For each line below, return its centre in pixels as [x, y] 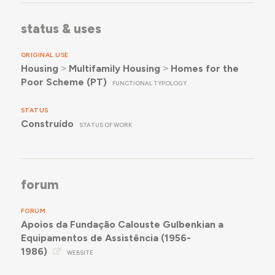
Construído [47, 123]
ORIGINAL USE [45, 55]
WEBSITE [80, 252]
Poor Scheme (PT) [64, 82]
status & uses [61, 29]
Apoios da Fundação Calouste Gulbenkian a [122, 224]
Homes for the [204, 68]
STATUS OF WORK [106, 125]
